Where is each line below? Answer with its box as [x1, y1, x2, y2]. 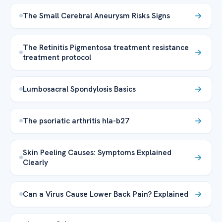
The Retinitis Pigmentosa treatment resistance [23, 42, 189, 53]
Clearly [23, 157, 48, 167]
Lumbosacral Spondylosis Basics [23, 83, 136, 94]
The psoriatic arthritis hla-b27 [23, 115, 129, 126]
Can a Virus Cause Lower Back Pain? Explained [23, 188, 188, 199]
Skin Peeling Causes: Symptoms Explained [23, 147, 171, 158]
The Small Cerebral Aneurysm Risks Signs [23, 10, 170, 21]
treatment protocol [23, 52, 91, 62]
